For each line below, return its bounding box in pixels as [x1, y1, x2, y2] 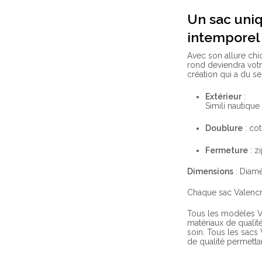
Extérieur [205, 91, 242, 101]
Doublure [205, 123, 243, 133]
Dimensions [187, 166, 234, 176]
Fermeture [205, 145, 248, 155]
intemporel [187, 29, 260, 45]
